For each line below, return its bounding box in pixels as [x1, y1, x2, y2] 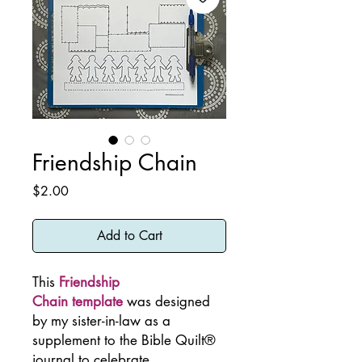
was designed [123, 293, 210, 310]
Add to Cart [96, 227, 162, 244]
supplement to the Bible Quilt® [32, 331, 216, 349]
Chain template [32, 293, 123, 310]
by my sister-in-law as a [32, 312, 170, 330]
